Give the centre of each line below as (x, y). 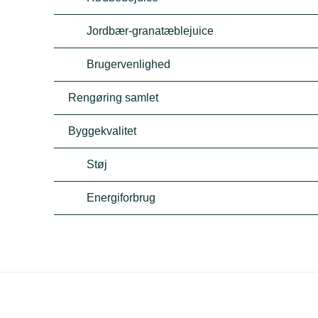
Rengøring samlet (114, 98)
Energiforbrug (121, 198)
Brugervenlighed (129, 64)
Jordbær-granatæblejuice (150, 31)
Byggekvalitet (103, 131)
